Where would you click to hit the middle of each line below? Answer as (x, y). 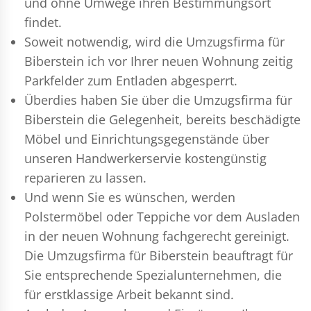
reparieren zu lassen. (85, 177)
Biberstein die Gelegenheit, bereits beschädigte (162, 119)
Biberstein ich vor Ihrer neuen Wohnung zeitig (159, 61)
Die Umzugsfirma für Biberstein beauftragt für (159, 255)
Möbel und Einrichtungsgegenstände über (147, 138)
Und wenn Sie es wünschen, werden (130, 197)
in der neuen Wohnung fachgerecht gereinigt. (157, 236)
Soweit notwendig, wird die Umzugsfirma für (154, 41)
